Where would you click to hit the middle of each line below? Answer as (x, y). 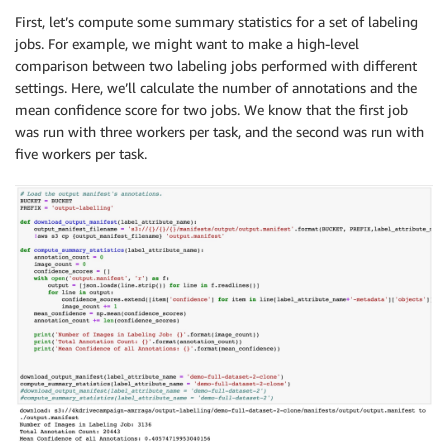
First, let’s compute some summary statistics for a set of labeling (216, 22)
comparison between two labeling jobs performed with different (216, 66)
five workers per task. (81, 154)
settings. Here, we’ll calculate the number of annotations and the (216, 88)
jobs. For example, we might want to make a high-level (187, 44)
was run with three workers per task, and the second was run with (219, 132)
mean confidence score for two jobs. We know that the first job (211, 110)
